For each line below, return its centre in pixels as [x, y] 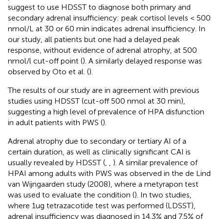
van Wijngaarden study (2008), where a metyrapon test [103, 184]
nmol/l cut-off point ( [45, 61]
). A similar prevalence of [155, 162]
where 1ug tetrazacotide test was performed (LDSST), [102, 205]
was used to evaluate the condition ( [71, 195]
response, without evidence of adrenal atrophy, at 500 [102, 50]
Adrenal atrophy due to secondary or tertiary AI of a [97, 141]
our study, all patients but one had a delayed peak [94, 39]
